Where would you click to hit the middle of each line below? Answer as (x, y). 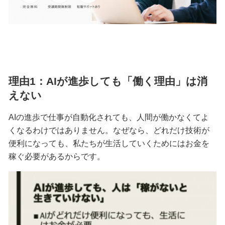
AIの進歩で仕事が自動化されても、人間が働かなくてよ (108, 118)
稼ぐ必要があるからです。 (57, 157)
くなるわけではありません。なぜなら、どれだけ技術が (109, 131)
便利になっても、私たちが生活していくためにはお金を (109, 144)
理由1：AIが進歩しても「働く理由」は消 (108, 81)
